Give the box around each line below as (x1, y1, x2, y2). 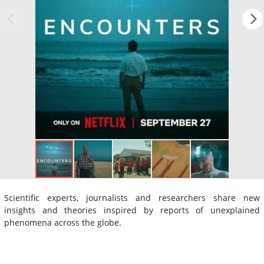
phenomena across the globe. (4, 216, 121, 228)
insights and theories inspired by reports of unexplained (4, 204, 260, 216)
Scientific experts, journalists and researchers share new (4, 192, 260, 203)
